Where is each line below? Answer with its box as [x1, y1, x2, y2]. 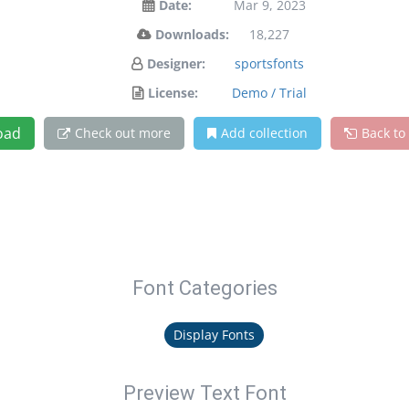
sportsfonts [235, 55, 304, 72]
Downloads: [154, 26, 229, 43]
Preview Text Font [122, 382, 287, 404]
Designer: [146, 55, 205, 72]
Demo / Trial [232, 84, 307, 101]
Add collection [220, 124, 308, 142]
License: [148, 84, 198, 101]
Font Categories [131, 277, 278, 299]
